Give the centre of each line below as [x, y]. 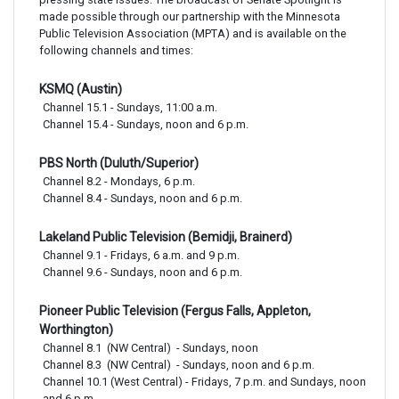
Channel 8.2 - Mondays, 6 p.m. [120, 181]
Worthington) [76, 330]
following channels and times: [116, 50]
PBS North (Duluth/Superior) [119, 163]
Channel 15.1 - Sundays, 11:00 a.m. [131, 107]
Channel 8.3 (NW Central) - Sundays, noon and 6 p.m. [179, 365]
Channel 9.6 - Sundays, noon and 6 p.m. [142, 272]
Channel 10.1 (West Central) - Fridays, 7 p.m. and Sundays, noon [204, 382]
